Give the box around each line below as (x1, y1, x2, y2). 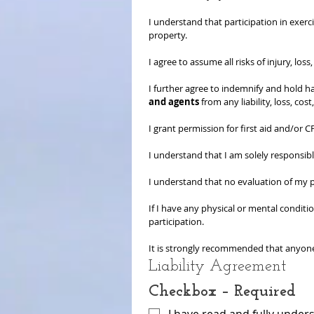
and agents (149, 95, 199, 108)
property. (149, 28, 187, 41)
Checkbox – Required (149, 283, 296, 300)
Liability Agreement (149, 258, 286, 275)
